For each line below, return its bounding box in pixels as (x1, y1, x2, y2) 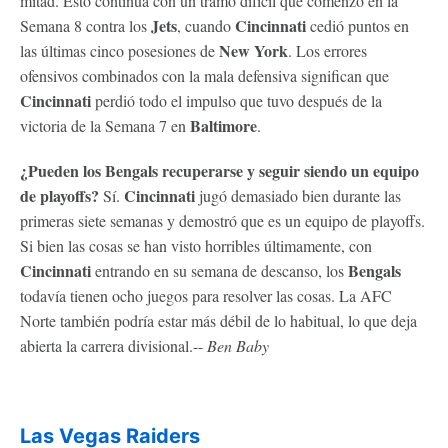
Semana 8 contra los (20, 14, 151, 36)
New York (219, 38, 288, 62)
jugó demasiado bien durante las (195, 184, 401, 206)
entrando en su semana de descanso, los (91, 259, 348, 281)
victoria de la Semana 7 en (20, 114, 190, 136)
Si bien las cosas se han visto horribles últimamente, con (20, 234, 372, 256)
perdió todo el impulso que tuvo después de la (91, 89, 382, 111)
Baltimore (190, 113, 257, 137)
